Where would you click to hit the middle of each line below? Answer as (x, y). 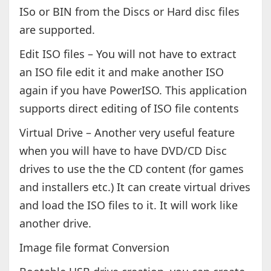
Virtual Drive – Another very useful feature (127, 133)
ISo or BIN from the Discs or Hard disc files (129, 12)
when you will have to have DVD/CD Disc (123, 151)
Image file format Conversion (94, 248)
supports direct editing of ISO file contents (129, 109)
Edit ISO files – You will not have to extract (128, 54)
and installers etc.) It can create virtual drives (135, 187)
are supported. (57, 30)
